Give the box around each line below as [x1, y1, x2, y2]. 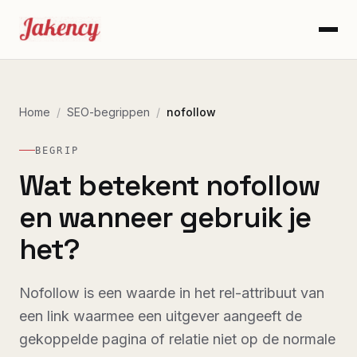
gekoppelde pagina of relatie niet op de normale [19, 330, 335, 347]
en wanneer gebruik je [19, 198, 312, 236]
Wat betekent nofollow [19, 167, 320, 204]
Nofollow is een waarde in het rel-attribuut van [19, 284, 324, 301]
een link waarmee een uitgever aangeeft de [19, 307, 302, 324]
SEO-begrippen [67, 105, 150, 119]
